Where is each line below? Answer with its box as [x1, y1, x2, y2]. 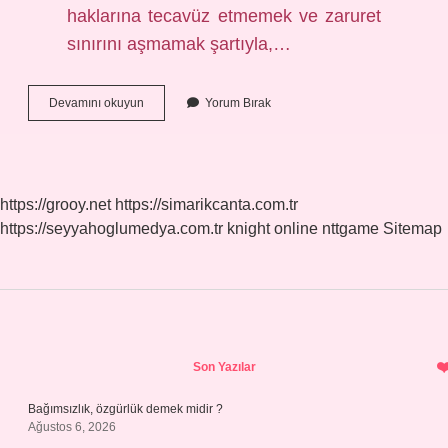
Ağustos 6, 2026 [28, 420, 116, 434]
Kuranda [143, 95, 190, 109]
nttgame [322, 220, 379, 237]
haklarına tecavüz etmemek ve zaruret [67, 6, 381, 26]
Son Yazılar [192, 360, 256, 374]
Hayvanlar [143, 131, 199, 145]
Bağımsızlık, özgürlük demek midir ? [28, 402, 223, 416]
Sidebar [27, 340, 164, 381]
